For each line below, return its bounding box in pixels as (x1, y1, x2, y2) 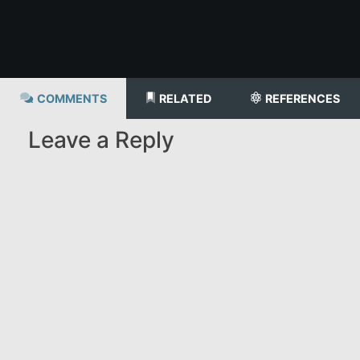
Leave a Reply (28, 125, 174, 153)
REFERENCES (265, 91, 341, 105)
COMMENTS (36, 91, 107, 105)
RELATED (158, 91, 211, 105)
